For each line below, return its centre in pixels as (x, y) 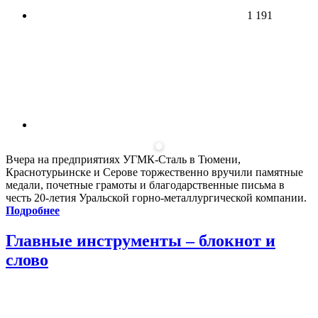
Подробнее (33, 210)
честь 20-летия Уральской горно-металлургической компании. (156, 197)
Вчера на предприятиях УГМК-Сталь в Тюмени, (123, 159)
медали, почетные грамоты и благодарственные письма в (145, 185)
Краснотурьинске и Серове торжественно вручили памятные (154, 172)
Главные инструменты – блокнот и (141, 240)
